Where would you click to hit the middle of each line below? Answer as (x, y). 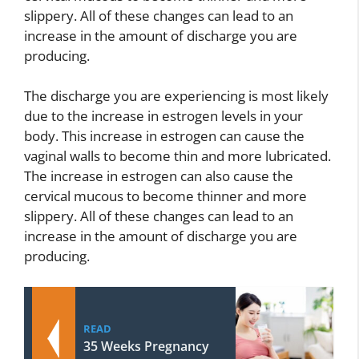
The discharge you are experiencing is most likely (176, 96)
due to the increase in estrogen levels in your (163, 116)
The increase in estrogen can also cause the (159, 176)
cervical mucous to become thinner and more (165, 196)
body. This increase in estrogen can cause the (164, 136)
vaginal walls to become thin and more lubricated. (177, 156)
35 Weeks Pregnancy (146, 346)
